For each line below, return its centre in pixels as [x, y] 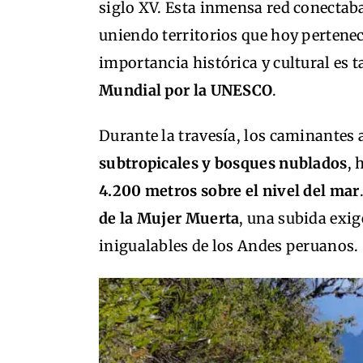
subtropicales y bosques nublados [223, 163]
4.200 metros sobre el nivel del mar [229, 191]
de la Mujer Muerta [169, 218]
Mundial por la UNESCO [186, 90]
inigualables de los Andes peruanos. [229, 246]
